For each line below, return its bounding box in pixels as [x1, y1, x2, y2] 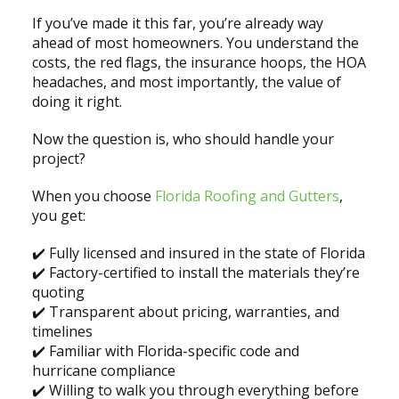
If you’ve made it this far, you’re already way [31, 13, 323, 34]
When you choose [31, 186, 155, 207]
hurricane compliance [31, 361, 175, 381]
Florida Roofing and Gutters [154, 186, 339, 207]
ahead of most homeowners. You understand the [31, 33, 359, 53]
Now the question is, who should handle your [31, 129, 334, 150]
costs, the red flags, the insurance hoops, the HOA [31, 53, 366, 73]
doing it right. [31, 92, 122, 112]
